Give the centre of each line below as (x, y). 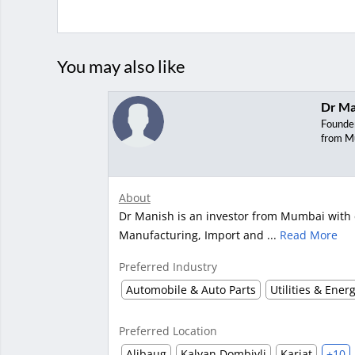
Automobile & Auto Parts (191, 289)
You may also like (121, 66)
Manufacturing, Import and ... (199, 235)
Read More (308, 235)
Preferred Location (168, 330)
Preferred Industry (168, 266)
